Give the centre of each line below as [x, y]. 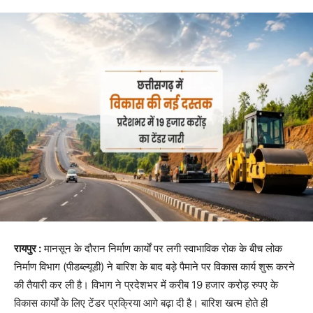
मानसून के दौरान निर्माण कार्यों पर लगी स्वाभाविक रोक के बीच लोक [162, 249]
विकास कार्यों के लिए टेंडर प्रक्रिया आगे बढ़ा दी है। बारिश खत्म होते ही [141, 303]
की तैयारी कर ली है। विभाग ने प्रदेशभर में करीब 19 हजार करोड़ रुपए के [146, 285]
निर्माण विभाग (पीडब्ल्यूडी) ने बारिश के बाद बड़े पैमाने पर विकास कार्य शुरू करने [154, 267]
